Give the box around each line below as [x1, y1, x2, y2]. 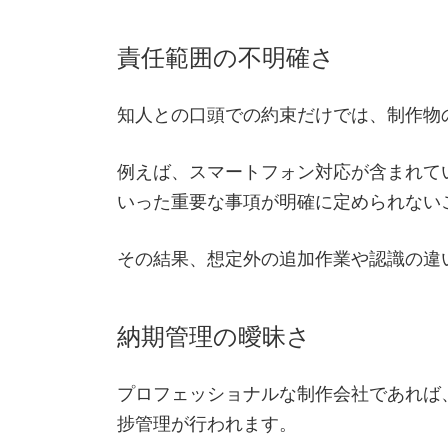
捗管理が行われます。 [117, 410, 297, 435]
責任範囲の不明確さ [117, 45, 335, 72]
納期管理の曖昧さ [117, 323, 311, 350]
